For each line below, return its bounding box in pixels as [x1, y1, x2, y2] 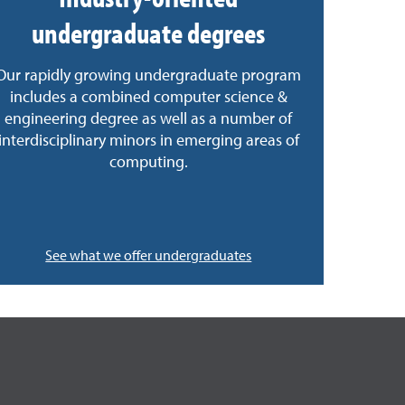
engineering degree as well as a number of [5, 110, 293, 127]
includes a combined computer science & [9, 89, 287, 106]
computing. [108, 154, 188, 171]
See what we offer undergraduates [45, 250, 252, 265]
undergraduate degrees [32, 14, 266, 51]
